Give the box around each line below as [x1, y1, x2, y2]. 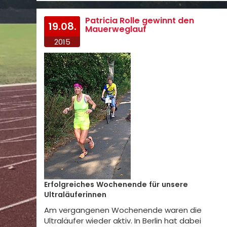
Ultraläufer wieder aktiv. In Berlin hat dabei [44, 215, 201, 226]
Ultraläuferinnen [44, 190, 106, 200]
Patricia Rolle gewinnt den [85, 15, 195, 26]
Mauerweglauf [85, 23, 147, 35]
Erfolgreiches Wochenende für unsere [44, 179, 188, 190]
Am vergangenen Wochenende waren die [44, 205, 202, 215]
